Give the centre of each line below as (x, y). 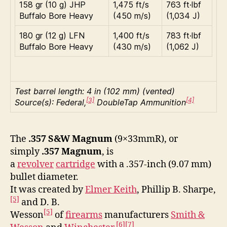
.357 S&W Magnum (70, 139)
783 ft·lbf (184, 35)
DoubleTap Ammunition (140, 102)
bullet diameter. (44, 177)
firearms (84, 215)
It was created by (48, 190)
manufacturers (137, 215)
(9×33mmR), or (145, 139)
